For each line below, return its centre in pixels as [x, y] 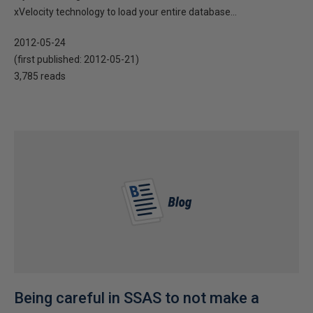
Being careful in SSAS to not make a [137, 298]
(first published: [49, 59]
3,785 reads [40, 76]
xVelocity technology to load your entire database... [125, 12]
